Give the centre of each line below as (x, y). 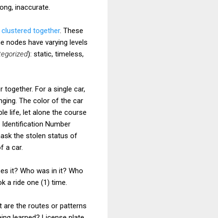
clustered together (31, 30)
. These (72, 30)
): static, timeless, (56, 54)
